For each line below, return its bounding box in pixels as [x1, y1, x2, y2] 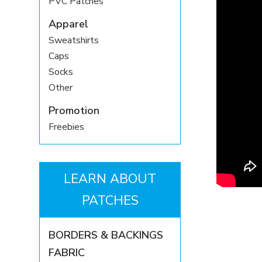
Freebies [49, 120, 85, 134]
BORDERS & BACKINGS [49, 228, 164, 243]
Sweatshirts [49, 34, 99, 47]
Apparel [49, 17, 89, 32]
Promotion [49, 104, 100, 118]
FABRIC [49, 246, 85, 260]
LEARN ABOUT [64, 170, 157, 188]
